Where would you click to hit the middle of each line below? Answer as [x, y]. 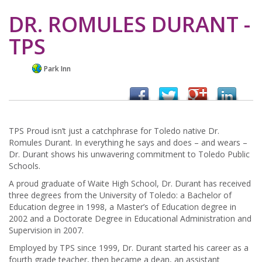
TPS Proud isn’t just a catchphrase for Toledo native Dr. [114, 131]
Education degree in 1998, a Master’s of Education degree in [123, 207]
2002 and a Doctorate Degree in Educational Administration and [130, 219]
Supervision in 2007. [46, 230]
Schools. [25, 166]
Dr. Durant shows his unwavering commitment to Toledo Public [129, 154]
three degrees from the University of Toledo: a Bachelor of [120, 195]
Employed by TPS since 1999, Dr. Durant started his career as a [130, 248]
